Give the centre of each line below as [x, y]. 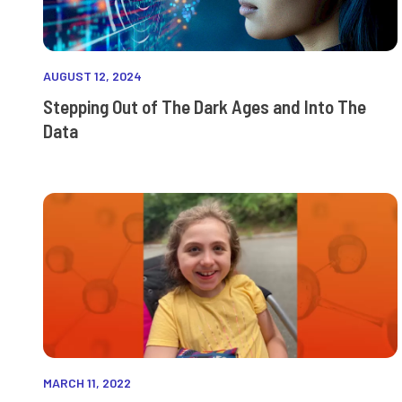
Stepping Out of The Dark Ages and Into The [205, 107]
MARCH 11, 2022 [87, 383]
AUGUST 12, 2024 [93, 76]
